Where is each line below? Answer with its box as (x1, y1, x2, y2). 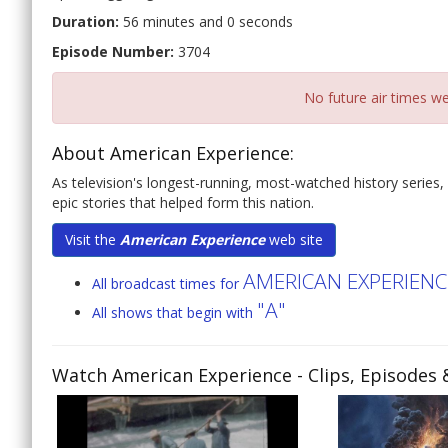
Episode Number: (52, 42, 174, 62)
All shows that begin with (92, 303, 257, 323)
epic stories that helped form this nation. (52, 193, 314, 213)
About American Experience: (52, 141, 294, 166)
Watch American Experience (52, 363, 292, 388)
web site (265, 230, 323, 250)
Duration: (52, 12, 119, 32)
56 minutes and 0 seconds (119, 12, 293, 32)
